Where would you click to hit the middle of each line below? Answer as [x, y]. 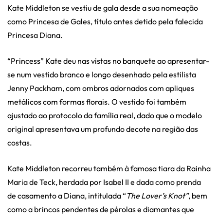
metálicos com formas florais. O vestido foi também [97, 101]
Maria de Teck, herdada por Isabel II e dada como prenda [104, 182]
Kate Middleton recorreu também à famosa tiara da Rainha [109, 168]
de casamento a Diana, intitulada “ [67, 195]
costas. [20, 142]
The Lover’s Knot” [157, 195]
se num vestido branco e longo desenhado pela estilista [102, 74]
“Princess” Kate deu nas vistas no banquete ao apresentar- [108, 61]
